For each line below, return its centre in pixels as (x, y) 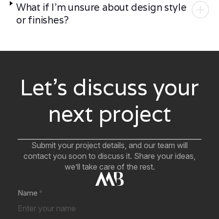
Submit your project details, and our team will (109, 145)
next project (109, 114)
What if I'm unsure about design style (101, 8)
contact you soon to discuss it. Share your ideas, (109, 156)
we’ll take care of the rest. (109, 167)
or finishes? (42, 20)
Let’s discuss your (109, 88)
